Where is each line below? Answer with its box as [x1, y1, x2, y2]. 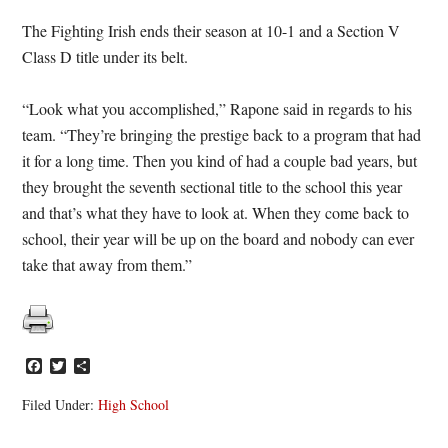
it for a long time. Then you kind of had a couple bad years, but [22, 150, 418, 171]
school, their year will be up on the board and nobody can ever [22, 228, 415, 249]
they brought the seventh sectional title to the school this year [22, 176, 403, 197]
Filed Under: [22, 395, 99, 414]
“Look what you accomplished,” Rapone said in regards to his [22, 98, 413, 119]
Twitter [66, 355, 111, 377]
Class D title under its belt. [22, 46, 189, 67]
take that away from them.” [22, 254, 193, 275]
